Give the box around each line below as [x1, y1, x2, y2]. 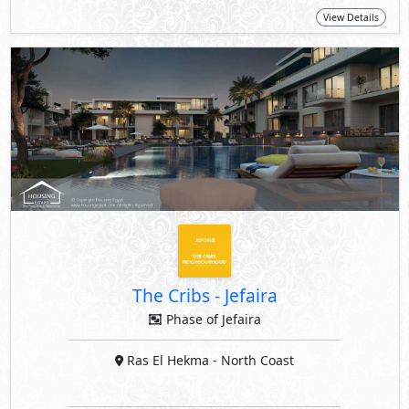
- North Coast [213, 351, 294, 370]
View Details [322, 11, 379, 25]
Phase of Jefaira [163, 310, 261, 329]
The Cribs [131, 283, 215, 309]
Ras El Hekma [123, 351, 213, 370]
